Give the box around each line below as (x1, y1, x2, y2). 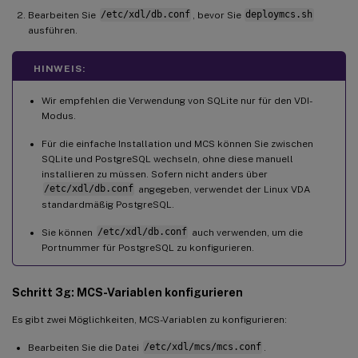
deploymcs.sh (245, 9, 313, 21)
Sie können (42, 226, 95, 238)
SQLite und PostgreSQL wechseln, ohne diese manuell (42, 153, 293, 165)
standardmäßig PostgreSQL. (42, 198, 174, 210)
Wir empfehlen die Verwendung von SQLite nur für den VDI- (42, 94, 312, 106)
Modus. (42, 109, 76, 121)
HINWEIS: (34, 62, 86, 74)
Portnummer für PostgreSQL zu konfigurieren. (42, 241, 254, 253)
